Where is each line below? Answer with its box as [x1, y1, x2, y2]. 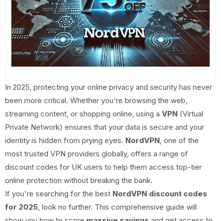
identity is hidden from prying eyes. [5, 136, 125, 146]
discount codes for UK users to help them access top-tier [5, 162, 202, 172]
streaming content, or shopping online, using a [5, 109, 162, 119]
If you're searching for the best [5, 189, 112, 199]
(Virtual [178, 109, 203, 119]
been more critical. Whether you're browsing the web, [5, 96, 187, 106]
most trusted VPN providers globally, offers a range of [5, 149, 188, 159]
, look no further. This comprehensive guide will [38, 202, 197, 212]
